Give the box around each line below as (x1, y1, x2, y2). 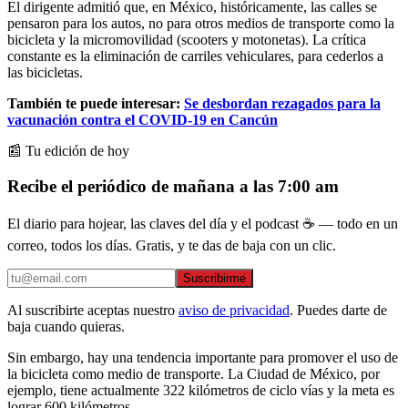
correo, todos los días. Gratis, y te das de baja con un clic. (7, 238, 336, 254)
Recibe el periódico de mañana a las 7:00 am (7, 176, 339, 196)
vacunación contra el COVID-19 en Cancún (7, 111, 278, 127)
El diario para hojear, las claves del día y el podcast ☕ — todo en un (7, 216, 398, 232)
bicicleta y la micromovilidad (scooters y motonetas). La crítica (7, 31, 366, 47)
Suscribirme (183, 271, 246, 286)
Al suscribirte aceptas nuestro (7, 302, 175, 319)
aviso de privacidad (178, 302, 290, 319)
